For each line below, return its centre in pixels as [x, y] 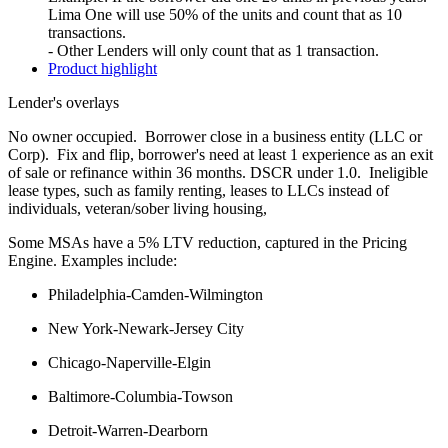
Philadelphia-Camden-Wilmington [155, 295]
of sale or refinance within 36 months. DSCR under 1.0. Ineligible [218, 173]
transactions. [89, 33]
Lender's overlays [63, 103]
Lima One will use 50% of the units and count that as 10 [225, 15]
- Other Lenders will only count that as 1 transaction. [213, 51]
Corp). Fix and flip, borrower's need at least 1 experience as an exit [220, 155]
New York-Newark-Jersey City [146, 329]
